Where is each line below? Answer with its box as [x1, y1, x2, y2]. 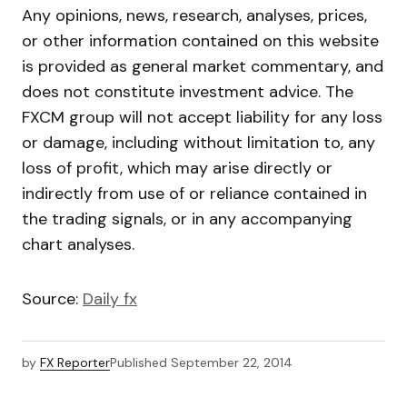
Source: [22, 288, 83, 311]
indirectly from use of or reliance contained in [22, 183, 367, 205]
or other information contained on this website [22, 30, 379, 53]
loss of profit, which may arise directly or [22, 157, 333, 180]
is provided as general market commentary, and [22, 55, 383, 78]
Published [110, 354, 167, 372]
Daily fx [83, 288, 137, 311]
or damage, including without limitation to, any [22, 132, 375, 154]
